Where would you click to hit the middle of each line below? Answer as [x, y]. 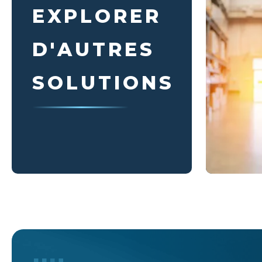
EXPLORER [97, 16]
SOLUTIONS [103, 83]
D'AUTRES [94, 49]
